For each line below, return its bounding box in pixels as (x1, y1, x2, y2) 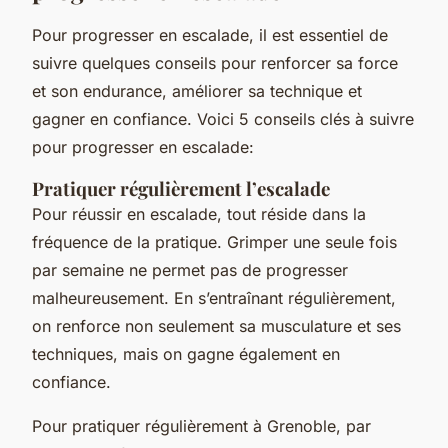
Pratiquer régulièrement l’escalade (32, 175, 330, 201)
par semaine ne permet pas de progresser (32, 259, 348, 280)
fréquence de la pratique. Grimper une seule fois (32, 231, 397, 252)
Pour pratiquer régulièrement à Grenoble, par (32, 415, 371, 436)
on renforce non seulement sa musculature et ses (32, 315, 401, 336)
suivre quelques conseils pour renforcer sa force (32, 52, 398, 73)
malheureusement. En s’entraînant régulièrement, (32, 287, 396, 308)
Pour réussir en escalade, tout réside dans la (32, 203, 366, 224)
